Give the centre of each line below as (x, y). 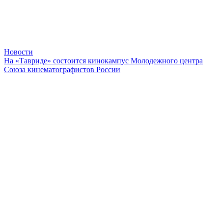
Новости (18, 52)
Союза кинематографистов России (62, 69)
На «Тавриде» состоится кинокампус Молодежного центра (103, 60)
